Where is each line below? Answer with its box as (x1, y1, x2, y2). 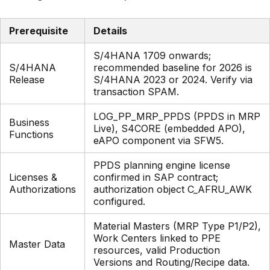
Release (9, 74, 45, 86)
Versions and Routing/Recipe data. (93, 256, 250, 269)
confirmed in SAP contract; (93, 171, 218, 184)
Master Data (9, 238, 65, 251)
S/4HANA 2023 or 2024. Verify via (93, 74, 253, 86)
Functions (9, 128, 54, 141)
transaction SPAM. (93, 86, 179, 98)
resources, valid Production (93, 244, 220, 257)
